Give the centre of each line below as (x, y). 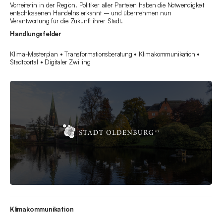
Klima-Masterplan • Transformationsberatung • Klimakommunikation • (105, 54)
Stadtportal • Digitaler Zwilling (50, 62)
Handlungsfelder (36, 34)
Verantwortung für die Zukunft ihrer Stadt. (66, 21)
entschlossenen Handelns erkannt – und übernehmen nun (91, 13)
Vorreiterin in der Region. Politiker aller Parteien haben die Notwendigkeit (107, 5)
